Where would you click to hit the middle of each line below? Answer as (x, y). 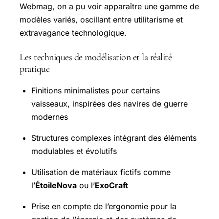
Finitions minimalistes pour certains (96, 90)
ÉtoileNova (56, 185)
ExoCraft (111, 185)
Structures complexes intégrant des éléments (114, 138)
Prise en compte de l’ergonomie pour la (104, 206)
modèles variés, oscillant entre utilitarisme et (101, 19)
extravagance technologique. (73, 33)
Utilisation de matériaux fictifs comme (101, 172)
